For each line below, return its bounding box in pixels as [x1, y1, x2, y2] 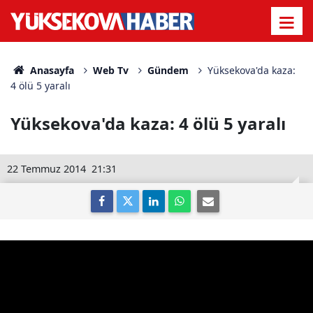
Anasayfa [27, 64, 74, 77]
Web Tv [92, 64, 129, 77]
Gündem [147, 64, 189, 77]
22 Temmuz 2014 [7, 162, 86, 175]
